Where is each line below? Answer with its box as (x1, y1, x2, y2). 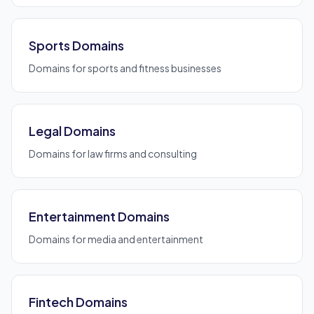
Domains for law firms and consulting (29, 147, 197, 160)
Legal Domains (29, 123, 116, 139)
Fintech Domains (29, 294, 128, 310)
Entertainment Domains (29, 208, 170, 224)
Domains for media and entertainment (29, 233, 203, 245)
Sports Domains (29, 37, 124, 53)
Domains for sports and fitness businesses (29, 62, 221, 74)
